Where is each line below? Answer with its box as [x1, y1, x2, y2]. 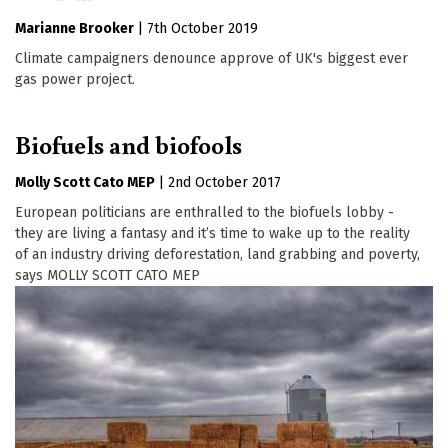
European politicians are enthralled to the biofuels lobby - [15, 203, 394, 221]
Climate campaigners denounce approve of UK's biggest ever [15, 49, 408, 67]
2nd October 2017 [168, 173, 281, 191]
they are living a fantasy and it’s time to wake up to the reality [15, 224, 410, 242]
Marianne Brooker [15, 19, 134, 37]
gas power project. [15, 70, 135, 88]
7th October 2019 [147, 19, 258, 37]
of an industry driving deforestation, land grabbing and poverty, [15, 245, 420, 263]
